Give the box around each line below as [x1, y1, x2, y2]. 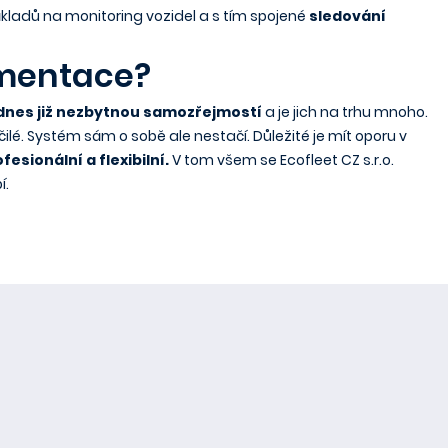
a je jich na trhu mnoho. [262, 102, 428, 122]
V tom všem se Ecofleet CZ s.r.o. [169, 150, 394, 170]
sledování [309, 6, 386, 26]
